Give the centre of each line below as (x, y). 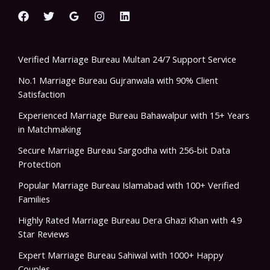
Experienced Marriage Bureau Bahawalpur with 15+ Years (134, 115)
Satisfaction (42, 94)
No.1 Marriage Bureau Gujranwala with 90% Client (118, 80)
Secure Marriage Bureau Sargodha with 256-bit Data (124, 150)
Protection (39, 164)
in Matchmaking (50, 129)
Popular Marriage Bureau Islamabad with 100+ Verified (129, 185)
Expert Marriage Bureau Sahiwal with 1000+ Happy (121, 255)
